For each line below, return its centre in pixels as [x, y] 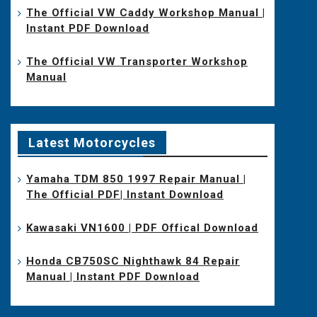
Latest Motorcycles [92, 142]
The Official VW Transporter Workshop [137, 61]
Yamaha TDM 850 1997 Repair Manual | [137, 179]
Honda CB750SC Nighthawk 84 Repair [133, 261]
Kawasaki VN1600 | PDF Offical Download [143, 227]
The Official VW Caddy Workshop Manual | [146, 12]
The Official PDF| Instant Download [125, 194]
